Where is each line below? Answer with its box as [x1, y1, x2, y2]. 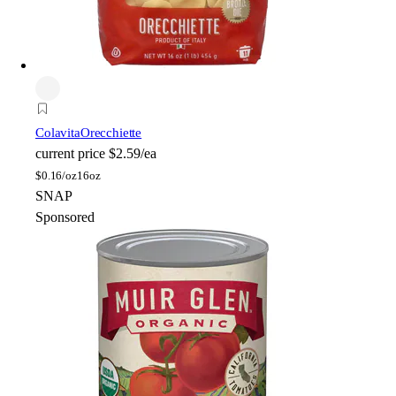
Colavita [35, 126, 80, 141]
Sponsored [35, 209, 95, 225]
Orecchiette [80, 126, 142, 141]
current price [35, 146, 105, 162]
